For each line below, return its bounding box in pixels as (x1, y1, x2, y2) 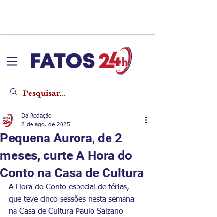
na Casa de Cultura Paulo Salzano (9, 208, 125, 216)
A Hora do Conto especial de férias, (9, 184, 132, 191)
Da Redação (21, 113, 52, 119)
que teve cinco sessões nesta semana (9, 196, 137, 203)
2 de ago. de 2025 (21, 122, 70, 128)
